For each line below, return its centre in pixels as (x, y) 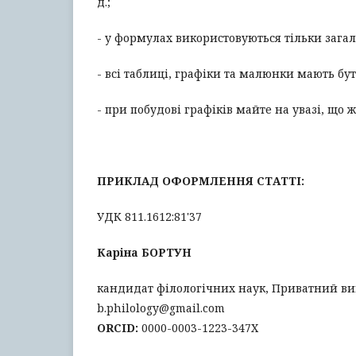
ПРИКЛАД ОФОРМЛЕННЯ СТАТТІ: (201, 181)
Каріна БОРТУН (144, 252)
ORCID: (118, 328)
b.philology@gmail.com (161, 308)
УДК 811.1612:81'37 (149, 217)
